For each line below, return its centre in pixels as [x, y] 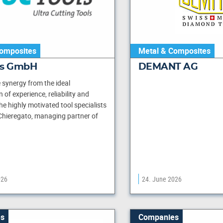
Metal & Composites [174, 51]
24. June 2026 [162, 179]
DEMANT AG [168, 67]
